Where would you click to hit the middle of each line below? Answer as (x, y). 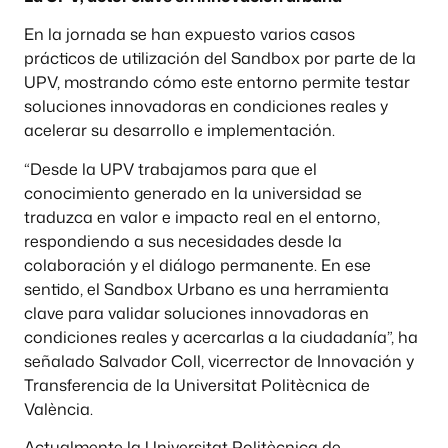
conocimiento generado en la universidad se (193, 192)
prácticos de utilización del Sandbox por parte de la (220, 58)
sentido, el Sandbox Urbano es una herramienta (206, 288)
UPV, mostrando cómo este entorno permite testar (217, 82)
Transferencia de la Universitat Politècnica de (197, 384)
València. (58, 408)
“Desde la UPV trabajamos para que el (170, 168)
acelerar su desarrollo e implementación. (179, 130)
